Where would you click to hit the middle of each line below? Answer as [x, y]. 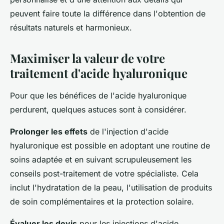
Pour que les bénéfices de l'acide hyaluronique [98, 96]
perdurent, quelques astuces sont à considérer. [98, 110]
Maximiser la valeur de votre [87, 58]
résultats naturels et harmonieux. [71, 28]
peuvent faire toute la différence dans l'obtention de [108, 14]
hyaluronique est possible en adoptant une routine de [110, 146]
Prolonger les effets [49, 132]
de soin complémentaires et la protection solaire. [102, 202]
